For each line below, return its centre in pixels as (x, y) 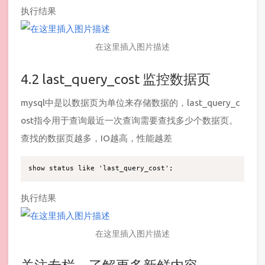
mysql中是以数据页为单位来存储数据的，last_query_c (130, 103)
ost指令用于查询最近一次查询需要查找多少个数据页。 (129, 121)
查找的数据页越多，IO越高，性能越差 (96, 138)
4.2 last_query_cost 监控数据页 (116, 78)
